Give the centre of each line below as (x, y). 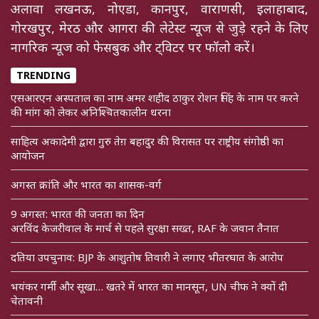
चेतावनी (27, 301)
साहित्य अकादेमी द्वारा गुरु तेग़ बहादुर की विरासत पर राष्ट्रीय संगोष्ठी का (147, 141)
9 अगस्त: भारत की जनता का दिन (78, 214)
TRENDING (43, 75)
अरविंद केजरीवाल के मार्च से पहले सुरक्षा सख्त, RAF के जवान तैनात (145, 228)
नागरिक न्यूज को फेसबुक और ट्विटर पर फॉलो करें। (133, 47)
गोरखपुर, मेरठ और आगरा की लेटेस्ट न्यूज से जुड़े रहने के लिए (159, 27)
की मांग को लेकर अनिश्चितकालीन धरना (91, 112)
